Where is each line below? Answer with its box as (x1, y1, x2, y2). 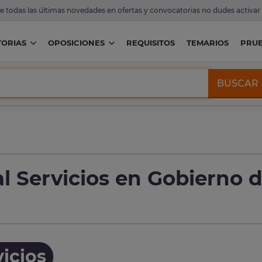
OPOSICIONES (47, 38, 105, 48)
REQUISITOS (126, 38, 175, 48)
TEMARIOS (186, 38, 229, 48)
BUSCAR (217, 77, 259, 89)
